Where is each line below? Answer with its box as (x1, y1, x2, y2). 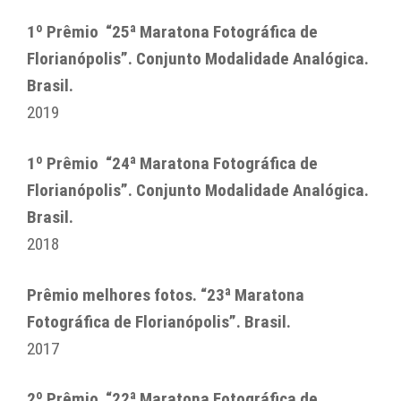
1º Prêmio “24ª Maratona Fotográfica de (27, 153, 318, 175)
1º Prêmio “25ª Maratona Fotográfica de (27, 21, 318, 43)
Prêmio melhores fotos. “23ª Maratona (27, 284, 304, 305)
